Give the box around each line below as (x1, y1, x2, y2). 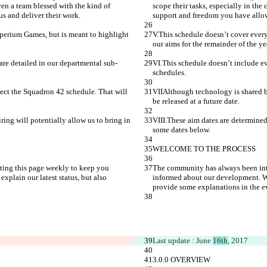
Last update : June (153, 236, 213, 246)
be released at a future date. (153, 97, 240, 106)
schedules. (153, 68, 186, 77)
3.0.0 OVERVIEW (153, 255, 210, 265)
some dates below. (153, 125, 210, 135)
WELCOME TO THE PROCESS (153, 144, 256, 154)
